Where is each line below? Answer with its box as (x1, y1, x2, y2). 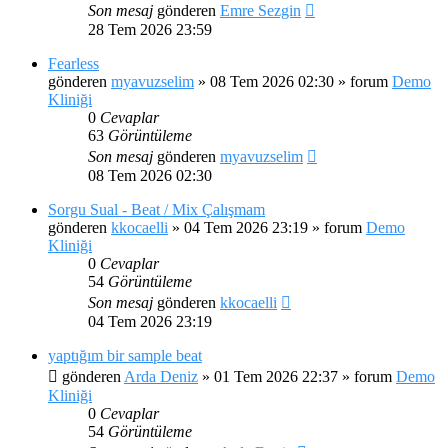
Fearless (48, 54, 99, 72)
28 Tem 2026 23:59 (88, 20, 212, 38)
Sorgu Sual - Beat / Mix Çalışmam (48, 200, 265, 218)
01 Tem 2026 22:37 (214, 367, 338, 385)
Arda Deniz (124, 367, 198, 385)
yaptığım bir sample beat (48, 346, 202, 364)
